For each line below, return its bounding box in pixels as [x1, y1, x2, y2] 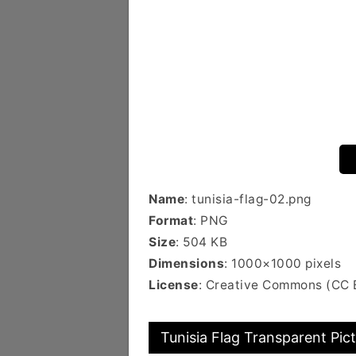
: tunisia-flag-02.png [184, 192, 311, 207]
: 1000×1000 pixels [224, 256, 341, 271]
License [149, 277, 199, 292]
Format [149, 213, 193, 228]
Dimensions [149, 256, 224, 271]
